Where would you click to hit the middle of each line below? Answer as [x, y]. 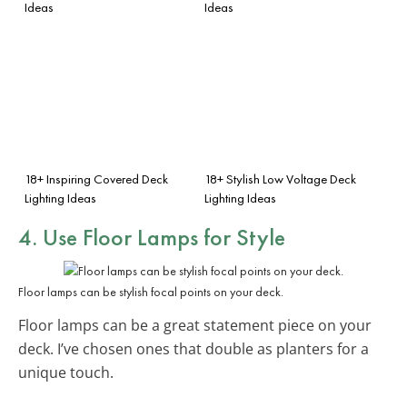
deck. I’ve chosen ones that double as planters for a [194, 348]
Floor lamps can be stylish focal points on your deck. [151, 291]
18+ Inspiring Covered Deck [96, 179]
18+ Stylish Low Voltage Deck [280, 179]
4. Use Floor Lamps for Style [152, 237]
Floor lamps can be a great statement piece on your [195, 325]
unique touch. [66, 372]
